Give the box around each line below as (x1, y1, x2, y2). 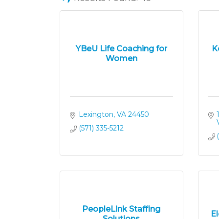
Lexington (78, 110, 113, 119)
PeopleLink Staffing (82, 204, 161, 214)
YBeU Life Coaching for (75, 44, 167, 53)
